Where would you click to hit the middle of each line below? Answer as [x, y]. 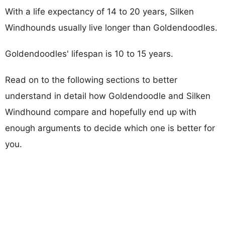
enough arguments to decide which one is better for [110, 128]
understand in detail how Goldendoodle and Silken [108, 96]
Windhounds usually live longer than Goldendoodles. [111, 27]
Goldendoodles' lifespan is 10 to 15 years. [89, 53]
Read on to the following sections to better [91, 80]
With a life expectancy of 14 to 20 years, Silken [99, 11]
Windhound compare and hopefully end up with [101, 112]
